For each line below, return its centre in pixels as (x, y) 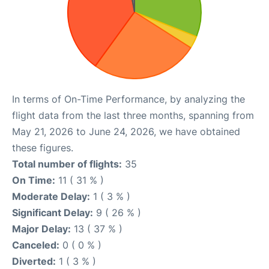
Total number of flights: (67, 164)
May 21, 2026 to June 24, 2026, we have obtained (126, 132)
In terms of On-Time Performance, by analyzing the (128, 99)
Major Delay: (41, 229)
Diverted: (34, 261)
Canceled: (36, 245)
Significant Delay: (53, 213)
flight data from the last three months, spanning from (133, 116)
